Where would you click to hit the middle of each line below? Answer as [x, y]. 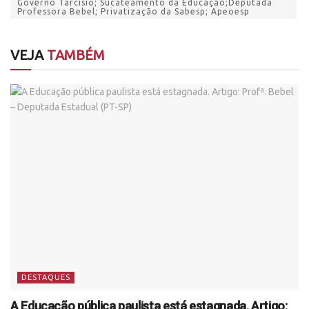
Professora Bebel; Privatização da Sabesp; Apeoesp [133, 11]
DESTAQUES [46, 277]
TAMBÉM [74, 54]
